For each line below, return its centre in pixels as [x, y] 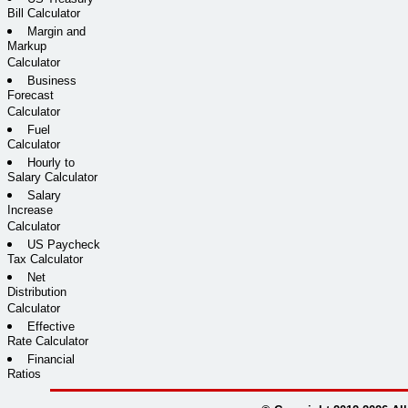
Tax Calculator [45, 260]
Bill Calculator [44, 14]
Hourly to [51, 162]
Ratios [24, 374]
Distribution [37, 292]
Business [52, 80]
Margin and [56, 31]
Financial [51, 359]
